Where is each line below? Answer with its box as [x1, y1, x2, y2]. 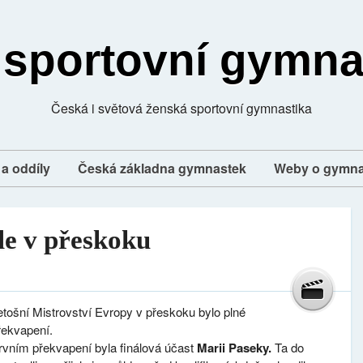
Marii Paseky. [197, 338, 275, 357]
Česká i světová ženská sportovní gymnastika [51, 99, 312, 117]
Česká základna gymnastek [78, 159, 246, 177]
